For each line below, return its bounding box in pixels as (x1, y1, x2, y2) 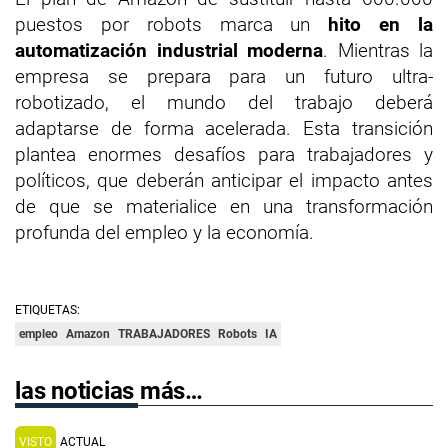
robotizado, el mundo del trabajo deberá (15, 90, 433, 114)
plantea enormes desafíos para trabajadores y (15, 142, 433, 166)
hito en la (328, 12, 434, 36)
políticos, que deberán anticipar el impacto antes (15, 168, 433, 192)
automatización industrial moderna (15, 38, 323, 62)
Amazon (66, 326, 110, 341)
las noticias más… (15, 376, 203, 405)
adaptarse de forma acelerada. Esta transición (15, 116, 433, 140)
